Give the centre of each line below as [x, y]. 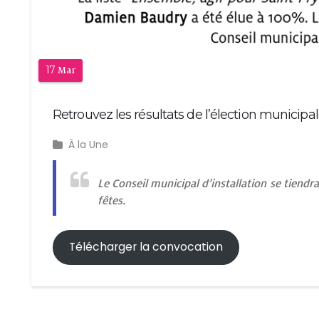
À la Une [88, 144]
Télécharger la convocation [146, 247]
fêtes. [113, 200]
